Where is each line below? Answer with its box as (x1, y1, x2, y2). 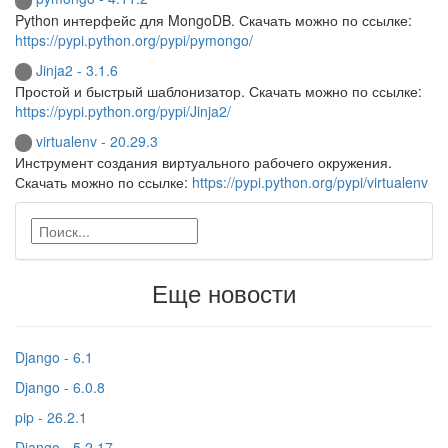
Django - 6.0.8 (15, 377, 105, 398)
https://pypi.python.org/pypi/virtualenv (192, 172, 428, 193)
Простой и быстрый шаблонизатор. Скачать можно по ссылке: (15, 81, 422, 102)
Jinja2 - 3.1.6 (36, 59, 118, 80)
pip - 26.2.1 (15, 407, 87, 428)
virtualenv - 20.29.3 (36, 131, 158, 152)
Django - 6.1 (15, 347, 93, 368)
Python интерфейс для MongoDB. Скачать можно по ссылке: (15, 9, 412, 30)
